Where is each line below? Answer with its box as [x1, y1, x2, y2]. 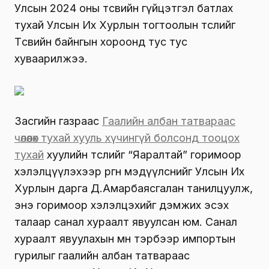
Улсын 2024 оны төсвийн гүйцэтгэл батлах [14, 2, 233, 15]
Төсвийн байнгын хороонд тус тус [14, 35, 187, 49]
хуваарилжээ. [14, 52, 88, 65]
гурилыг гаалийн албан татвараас [14, 249, 190, 262]
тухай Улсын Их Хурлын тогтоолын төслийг [14, 19, 235, 32]
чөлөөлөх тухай [14, 131, 70, 145]
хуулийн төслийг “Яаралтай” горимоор [44, 148, 241, 162]
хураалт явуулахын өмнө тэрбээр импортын [14, 232, 235, 246]
